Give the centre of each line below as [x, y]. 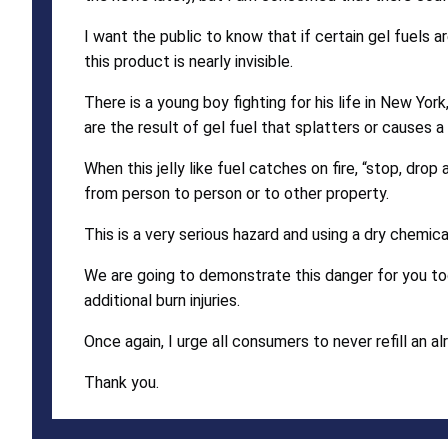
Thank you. [121, 382]
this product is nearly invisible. [188, 61]
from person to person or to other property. [236, 193]
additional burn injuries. [162, 300]
